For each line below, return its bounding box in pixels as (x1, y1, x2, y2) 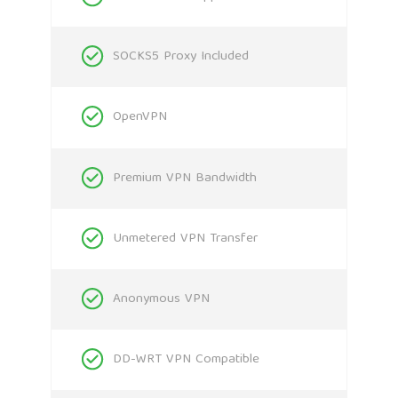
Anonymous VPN (113, 287, 210, 311)
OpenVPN (113, 106, 167, 130)
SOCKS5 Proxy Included (113, 45, 249, 69)
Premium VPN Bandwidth (113, 166, 257, 190)
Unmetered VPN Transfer (113, 227, 258, 251)
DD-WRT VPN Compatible (113, 348, 259, 372)
